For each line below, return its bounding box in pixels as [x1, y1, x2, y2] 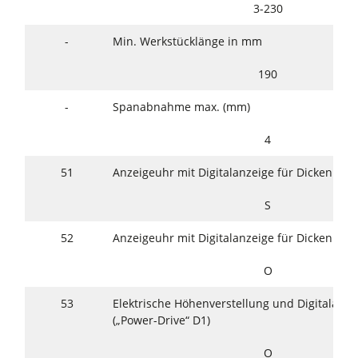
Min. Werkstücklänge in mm [113, 34, 263, 50]
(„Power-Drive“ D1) [113, 312, 211, 328]
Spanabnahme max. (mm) [113, 99, 251, 115]
